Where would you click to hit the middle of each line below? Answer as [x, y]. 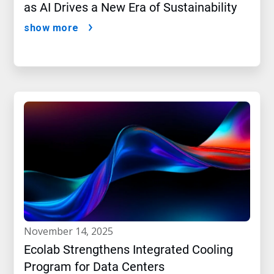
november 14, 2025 [72, 231]
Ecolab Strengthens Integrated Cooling [128, 250]
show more [51, 28]
